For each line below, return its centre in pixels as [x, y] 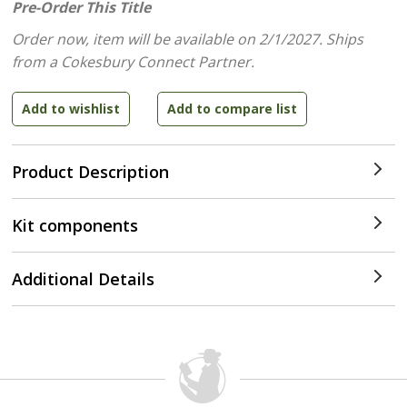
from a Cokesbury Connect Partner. [134, 62]
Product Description [91, 172]
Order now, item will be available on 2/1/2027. [169, 39]
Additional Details [84, 279]
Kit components [75, 225]
